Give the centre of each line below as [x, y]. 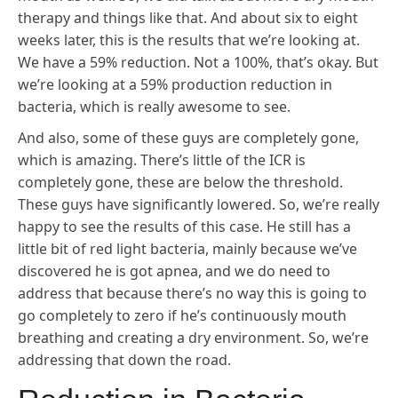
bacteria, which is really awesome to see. [154, 107]
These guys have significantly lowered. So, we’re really [199, 204]
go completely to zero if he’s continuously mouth [182, 315]
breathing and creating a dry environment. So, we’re [193, 338]
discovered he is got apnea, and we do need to [174, 271]
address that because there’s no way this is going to [192, 293]
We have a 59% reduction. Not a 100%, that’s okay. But [198, 62]
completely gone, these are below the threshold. [180, 182]
